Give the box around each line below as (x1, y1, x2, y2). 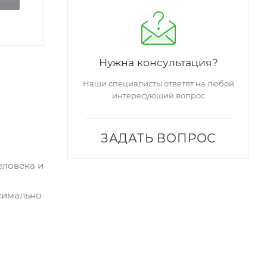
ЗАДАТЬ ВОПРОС (100, 131, 216, 145)
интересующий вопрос (111, 90, 205, 100)
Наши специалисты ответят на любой (82, 78, 234, 88)
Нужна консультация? (98, 55, 218, 69)
